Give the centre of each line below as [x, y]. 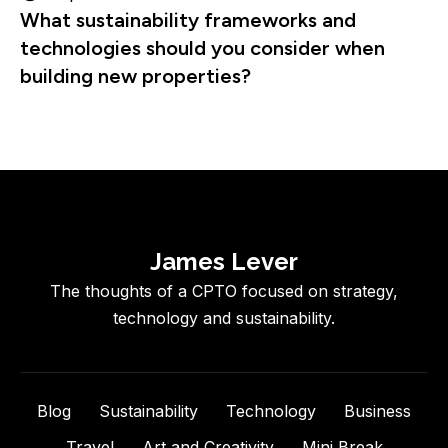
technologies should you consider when [202, 47]
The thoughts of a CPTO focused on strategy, [224, 290]
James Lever [224, 261]
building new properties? [135, 75]
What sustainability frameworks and [188, 19]
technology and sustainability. [224, 317]
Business [377, 410]
